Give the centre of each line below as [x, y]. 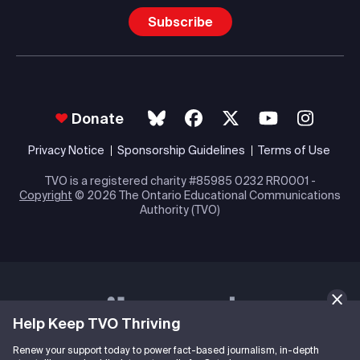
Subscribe [180, 22]
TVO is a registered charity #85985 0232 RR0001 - [180, 181]
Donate [97, 119]
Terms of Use [294, 151]
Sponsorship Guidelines [181, 151]
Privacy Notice [66, 151]
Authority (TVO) [180, 210]
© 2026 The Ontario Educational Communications [207, 196]
